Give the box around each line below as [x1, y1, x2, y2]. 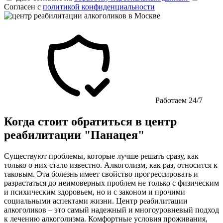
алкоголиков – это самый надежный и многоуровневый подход [4, 205, 219, 214]
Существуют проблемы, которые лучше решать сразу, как [4, 151, 199, 160]
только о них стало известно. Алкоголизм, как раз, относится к [4, 160, 218, 169]
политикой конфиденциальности [43, 2, 155, 11]
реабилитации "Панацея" [4, 128, 144, 141]
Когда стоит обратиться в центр [4, 114, 177, 128]
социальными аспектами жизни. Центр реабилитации [4, 196, 188, 205]
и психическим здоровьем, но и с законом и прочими [4, 187, 185, 196]
